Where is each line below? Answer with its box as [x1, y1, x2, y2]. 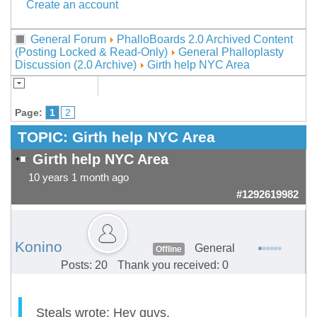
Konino [15, 238, 62, 256]
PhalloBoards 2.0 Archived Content [117, 33, 293, 46]
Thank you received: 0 [117, 259, 229, 272]
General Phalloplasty [178, 46, 284, 59]
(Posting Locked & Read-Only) [15, 46, 168, 59]
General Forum [30, 33, 106, 46]
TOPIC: [18, 129, 72, 146]
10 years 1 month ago [28, 172, 129, 184]
